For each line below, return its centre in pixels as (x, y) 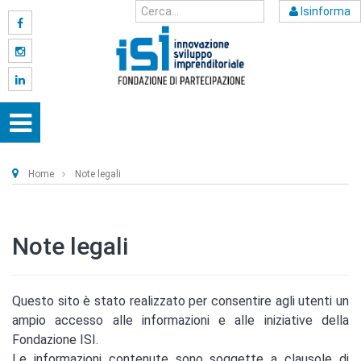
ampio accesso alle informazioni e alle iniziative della (180, 321)
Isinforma (324, 12)
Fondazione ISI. (55, 340)
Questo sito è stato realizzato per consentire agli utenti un (180, 301)
